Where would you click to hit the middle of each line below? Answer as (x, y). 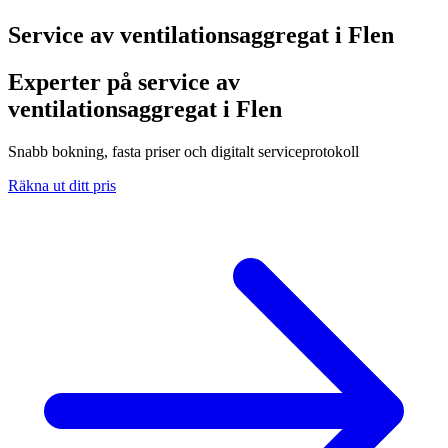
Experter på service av (124, 81)
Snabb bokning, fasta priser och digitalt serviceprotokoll (183, 151)
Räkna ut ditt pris (62, 185)
